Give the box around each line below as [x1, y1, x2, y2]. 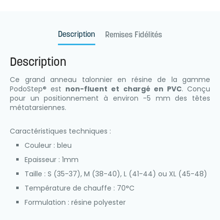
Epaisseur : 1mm [25, 154, 79, 165]
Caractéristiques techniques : [10, 126, 111, 136]
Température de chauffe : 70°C [25, 183, 135, 193]
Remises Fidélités [105, 31, 162, 39]
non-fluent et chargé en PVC [65, 83, 182, 94]
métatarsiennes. [10, 102, 66, 112]
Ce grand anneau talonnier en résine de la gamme [10, 74, 210, 84]
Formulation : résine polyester [25, 197, 126, 207]
